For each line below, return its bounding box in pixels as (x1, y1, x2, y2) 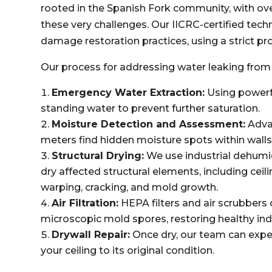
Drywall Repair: (52, 229, 131, 240)
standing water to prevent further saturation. (41, 103, 260, 114)
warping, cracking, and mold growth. (41, 182, 219, 193)
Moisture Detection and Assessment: (52, 118, 246, 130)
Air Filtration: (52, 197, 119, 209)
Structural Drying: (52, 150, 144, 161)
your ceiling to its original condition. (41, 245, 215, 256)
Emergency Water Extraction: (52, 87, 205, 98)
